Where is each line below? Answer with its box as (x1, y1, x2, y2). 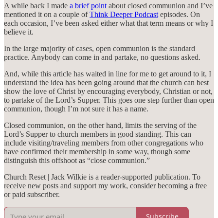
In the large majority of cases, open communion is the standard (4, 44, 195, 53)
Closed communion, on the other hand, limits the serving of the (4, 121, 197, 129)
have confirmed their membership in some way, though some (4, 147, 190, 156)
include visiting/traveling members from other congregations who (4, 138, 203, 147)
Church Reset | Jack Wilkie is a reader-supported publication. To (4, 172, 200, 181)
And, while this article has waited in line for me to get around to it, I (4, 69, 211, 78)
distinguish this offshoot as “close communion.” (4, 156, 150, 164)
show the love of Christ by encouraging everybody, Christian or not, (4, 87, 213, 95)
